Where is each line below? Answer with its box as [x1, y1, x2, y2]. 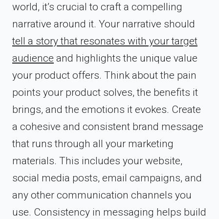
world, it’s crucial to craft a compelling [12, 1, 182, 13]
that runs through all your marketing [12, 138, 174, 150]
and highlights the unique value [54, 52, 197, 65]
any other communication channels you [12, 189, 192, 201]
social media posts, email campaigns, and [12, 172, 202, 184]
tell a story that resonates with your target [12, 35, 197, 47]
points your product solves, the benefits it [12, 87, 198, 99]
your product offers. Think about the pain [12, 69, 197, 82]
